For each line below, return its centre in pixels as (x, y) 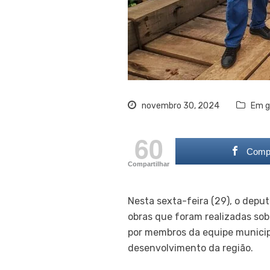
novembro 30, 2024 (180, 106)
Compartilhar (149, 164)
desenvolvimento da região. (190, 248)
